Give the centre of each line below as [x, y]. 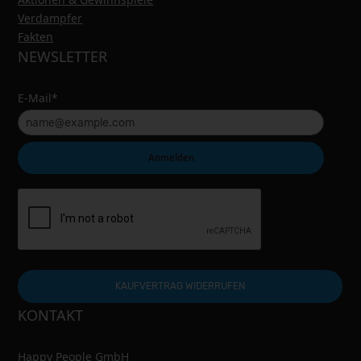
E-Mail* [38, 98]
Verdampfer [50, 18]
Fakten [36, 36]
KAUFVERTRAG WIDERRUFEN [180, 286]
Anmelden [171, 158]
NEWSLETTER [63, 56]
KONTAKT [51, 315]
